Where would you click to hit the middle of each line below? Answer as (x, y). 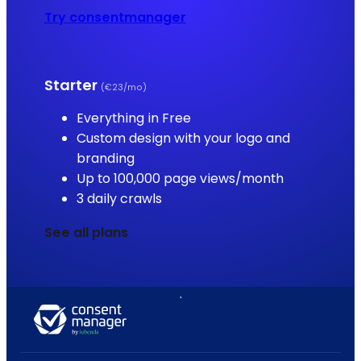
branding (105, 158)
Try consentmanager (115, 18)
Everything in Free (133, 118)
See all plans (86, 232)
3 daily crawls (119, 198)
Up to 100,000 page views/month (180, 178)
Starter (72, 85)
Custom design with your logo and (183, 138)
